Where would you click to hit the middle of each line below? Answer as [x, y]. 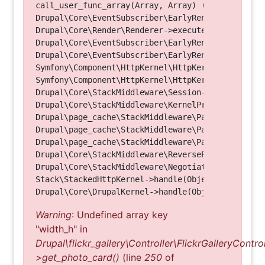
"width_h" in [62, 229]
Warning [54, 215]
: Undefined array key [120, 215]
